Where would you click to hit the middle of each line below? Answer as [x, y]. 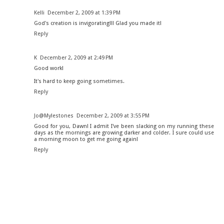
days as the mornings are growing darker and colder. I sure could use [124, 133]
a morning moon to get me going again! [86, 139]
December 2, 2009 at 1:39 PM [84, 13]
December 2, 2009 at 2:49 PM [76, 58]
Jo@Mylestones [54, 116]
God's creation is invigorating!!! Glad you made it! [98, 23]
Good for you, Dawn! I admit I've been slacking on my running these [124, 126]
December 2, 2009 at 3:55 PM [113, 116]
